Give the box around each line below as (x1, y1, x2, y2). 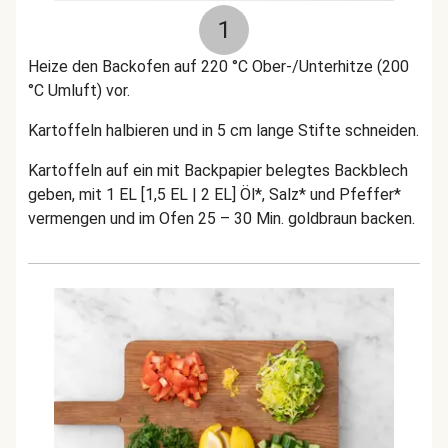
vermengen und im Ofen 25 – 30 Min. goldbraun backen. (28, 209, 415, 228)
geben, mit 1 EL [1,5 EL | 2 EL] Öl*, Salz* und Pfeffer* (28, 185, 401, 204)
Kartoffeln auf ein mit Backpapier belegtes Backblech (28, 161, 408, 180)
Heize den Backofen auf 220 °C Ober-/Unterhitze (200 (28, 57, 409, 76)
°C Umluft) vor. (28, 81, 130, 100)
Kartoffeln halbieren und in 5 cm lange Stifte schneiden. (28, 121, 419, 140)
